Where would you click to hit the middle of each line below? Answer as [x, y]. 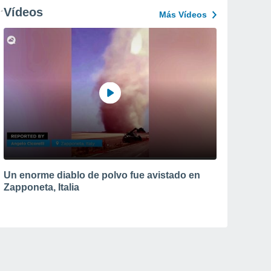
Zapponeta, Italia [41, 187]
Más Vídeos [183, 15]
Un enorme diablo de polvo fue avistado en [102, 175]
